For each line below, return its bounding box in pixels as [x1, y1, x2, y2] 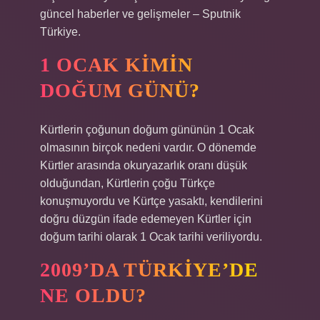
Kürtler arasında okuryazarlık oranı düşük [40, 159, 247, 171]
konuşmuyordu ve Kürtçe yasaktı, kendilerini [40, 195, 263, 207]
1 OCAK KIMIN [40, 54, 193, 76]
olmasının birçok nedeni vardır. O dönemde [40, 141, 256, 154]
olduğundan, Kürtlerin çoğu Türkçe [40, 177, 215, 189]
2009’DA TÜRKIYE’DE [40, 259, 259, 281]
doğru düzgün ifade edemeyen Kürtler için [40, 213, 251, 225]
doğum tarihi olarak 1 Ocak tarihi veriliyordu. [40, 231, 262, 243]
